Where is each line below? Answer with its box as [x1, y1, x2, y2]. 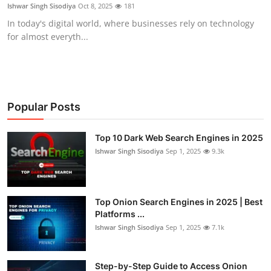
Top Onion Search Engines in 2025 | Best [95, 196, 263, 207]
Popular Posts [7, 100, 80, 113]
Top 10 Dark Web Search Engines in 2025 [95, 132, 263, 143]
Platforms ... [95, 208, 145, 219]
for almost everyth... [7, 30, 88, 42]
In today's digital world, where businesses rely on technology [7, 17, 254, 29]
